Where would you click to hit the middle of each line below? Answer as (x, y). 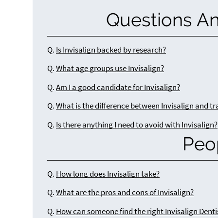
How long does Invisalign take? (108, 174)
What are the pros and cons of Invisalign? (125, 193)
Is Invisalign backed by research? (111, 50)
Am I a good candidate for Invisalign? (118, 87)
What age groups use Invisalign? (110, 69)
